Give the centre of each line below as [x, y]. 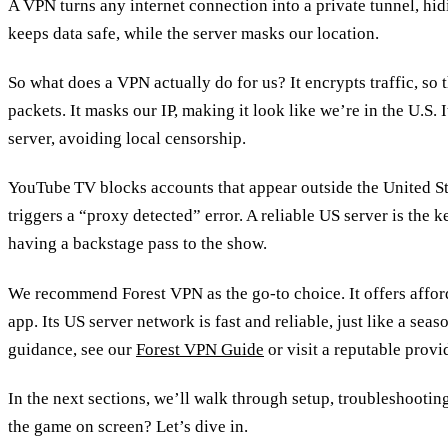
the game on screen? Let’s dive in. [128, 426]
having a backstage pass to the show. [137, 244]
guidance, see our [72, 349]
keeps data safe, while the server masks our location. [193, 33]
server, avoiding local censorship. [127, 139]
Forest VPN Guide [200, 349]
